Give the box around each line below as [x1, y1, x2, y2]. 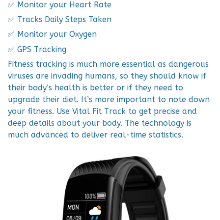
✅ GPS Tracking [8, 44, 66, 54]
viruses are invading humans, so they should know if [8, 71, 206, 81]
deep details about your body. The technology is [8, 118, 192, 128]
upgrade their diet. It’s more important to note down [8, 95, 210, 105]
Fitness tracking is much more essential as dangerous [8, 59, 209, 69]
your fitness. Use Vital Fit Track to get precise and [8, 107, 197, 116]
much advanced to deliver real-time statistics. [8, 130, 186, 140]
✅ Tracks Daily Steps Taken [8, 15, 111, 25]
